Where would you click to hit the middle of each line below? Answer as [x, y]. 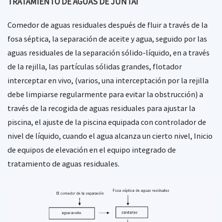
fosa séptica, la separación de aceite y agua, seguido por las [107, 39]
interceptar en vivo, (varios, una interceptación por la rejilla [108, 80]
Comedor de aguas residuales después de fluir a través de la [108, 25]
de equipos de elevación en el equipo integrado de [92, 150]
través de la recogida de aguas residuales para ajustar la [101, 108]
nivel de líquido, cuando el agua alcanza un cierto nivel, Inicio [110, 136]
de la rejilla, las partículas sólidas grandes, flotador [95, 66]
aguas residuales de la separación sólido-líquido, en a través [109, 53]
